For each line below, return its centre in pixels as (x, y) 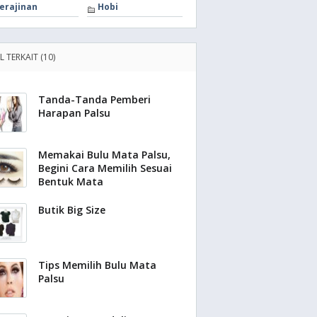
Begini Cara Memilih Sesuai (105, 168)
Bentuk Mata (71, 181)
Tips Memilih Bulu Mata (97, 265)
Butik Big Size (72, 210)
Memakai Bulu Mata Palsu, (104, 155)
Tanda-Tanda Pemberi (94, 99)
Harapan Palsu (74, 113)
